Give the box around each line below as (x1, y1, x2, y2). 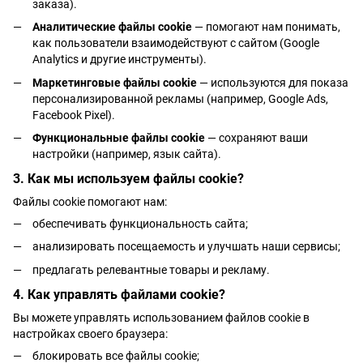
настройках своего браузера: (13, 327, 168, 340)
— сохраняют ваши (205, 131, 308, 145)
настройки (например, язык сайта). (32, 147, 221, 161)
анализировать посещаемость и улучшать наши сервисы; (32, 240, 340, 254)
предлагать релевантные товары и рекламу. (32, 263, 270, 276)
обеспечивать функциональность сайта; (32, 216, 248, 230)
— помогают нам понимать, (192, 20, 340, 34)
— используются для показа (197, 75, 348, 89)
